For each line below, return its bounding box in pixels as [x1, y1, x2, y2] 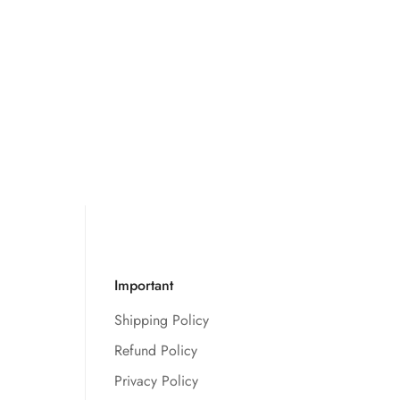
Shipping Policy [113, 310, 209, 331]
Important [113, 275, 173, 296]
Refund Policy [113, 340, 197, 362]
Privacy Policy [113, 371, 198, 392]
